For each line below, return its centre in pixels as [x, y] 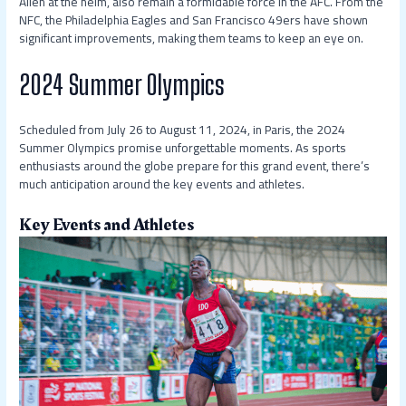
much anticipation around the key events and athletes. [162, 184]
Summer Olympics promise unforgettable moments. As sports [183, 148]
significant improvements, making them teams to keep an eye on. [192, 39]
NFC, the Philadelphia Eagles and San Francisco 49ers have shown [194, 20]
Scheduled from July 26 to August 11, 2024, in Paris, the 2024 [183, 130]
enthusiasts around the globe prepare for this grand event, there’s [195, 166]
